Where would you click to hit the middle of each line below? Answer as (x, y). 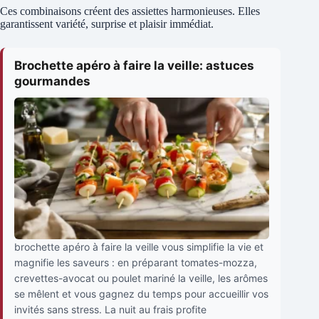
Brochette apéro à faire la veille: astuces (134, 65)
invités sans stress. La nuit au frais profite (110, 310)
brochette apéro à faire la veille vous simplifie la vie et (139, 247)
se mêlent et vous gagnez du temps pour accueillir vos (141, 294)
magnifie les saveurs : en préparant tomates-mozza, (136, 263)
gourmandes (52, 81)
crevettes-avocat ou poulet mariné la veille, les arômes (141, 278)
